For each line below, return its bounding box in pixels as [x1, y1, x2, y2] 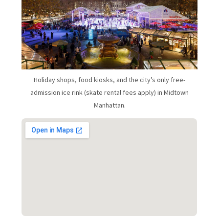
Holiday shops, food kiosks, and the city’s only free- [34, 75, 185, 84]
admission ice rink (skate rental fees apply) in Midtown [30, 88, 189, 97]
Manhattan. [93, 100, 126, 109]
